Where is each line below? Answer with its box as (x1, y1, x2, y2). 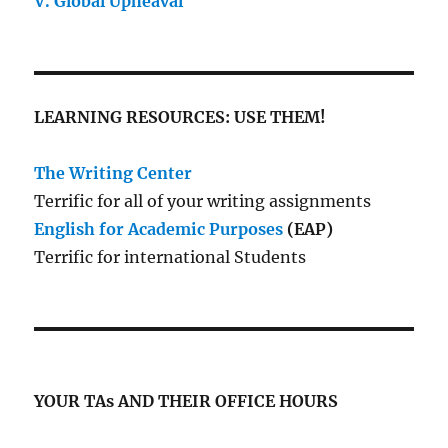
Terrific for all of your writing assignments (34, 190, 372, 211)
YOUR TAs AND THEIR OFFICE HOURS (34, 390, 339, 411)
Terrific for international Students (34, 246, 307, 267)
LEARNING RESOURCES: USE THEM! (34, 106, 327, 127)
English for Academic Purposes (34, 218, 284, 239)
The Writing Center (34, 162, 193, 183)
